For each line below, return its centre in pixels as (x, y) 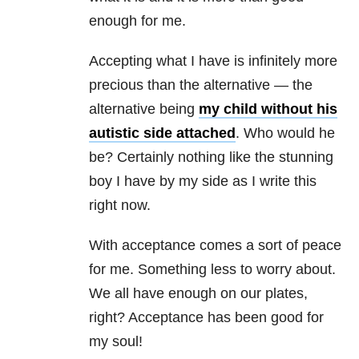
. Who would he (285, 133)
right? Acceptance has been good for (206, 318)
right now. (120, 206)
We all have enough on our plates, (198, 294)
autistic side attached (162, 133)
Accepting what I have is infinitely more (213, 61)
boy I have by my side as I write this (203, 182)
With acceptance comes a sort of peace (215, 246)
